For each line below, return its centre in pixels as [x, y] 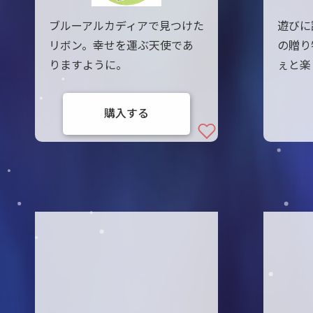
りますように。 [88, 65]
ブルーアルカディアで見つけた [126, 26]
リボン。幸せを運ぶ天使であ [121, 46]
